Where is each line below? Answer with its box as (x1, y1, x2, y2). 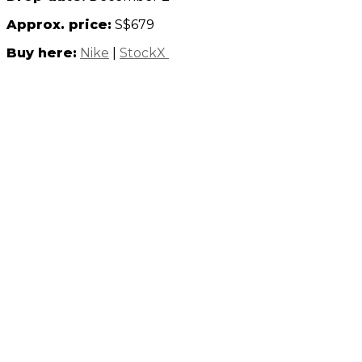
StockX (120, 45, 169, 61)
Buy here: (6, 45, 77, 61)
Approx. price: (6, 17, 112, 33)
